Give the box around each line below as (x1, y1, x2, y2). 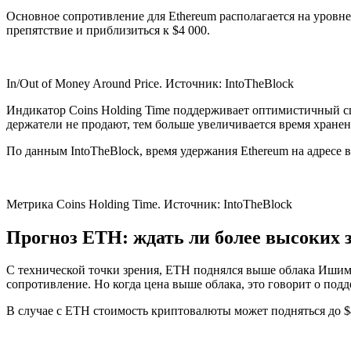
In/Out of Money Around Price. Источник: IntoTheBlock (6, 76, 294, 90)
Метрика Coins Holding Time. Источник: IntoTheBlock (6, 197, 292, 211)
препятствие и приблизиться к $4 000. (6, 23, 210, 37)
